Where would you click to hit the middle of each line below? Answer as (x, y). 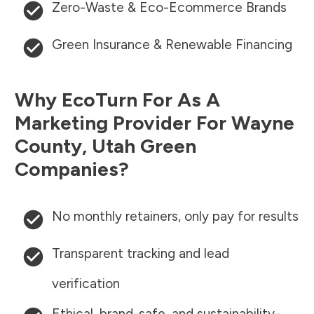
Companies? (72, 169)
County (48, 146)
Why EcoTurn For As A (117, 100)
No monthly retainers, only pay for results (175, 217)
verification (86, 284)
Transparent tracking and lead (141, 254)
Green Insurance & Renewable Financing (172, 45)
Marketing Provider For (123, 123)
